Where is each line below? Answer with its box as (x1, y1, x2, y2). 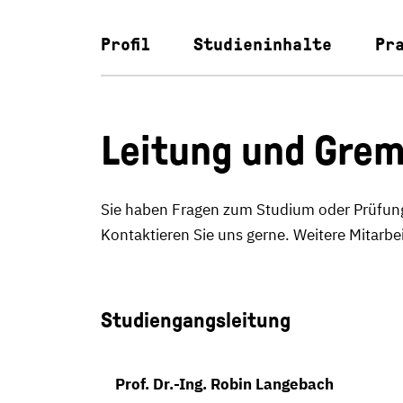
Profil (101, 34, 150, 54)
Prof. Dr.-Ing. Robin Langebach (115, 374, 334, 394)
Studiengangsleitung (101, 309, 291, 332)
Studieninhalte (193, 34, 332, 54)
